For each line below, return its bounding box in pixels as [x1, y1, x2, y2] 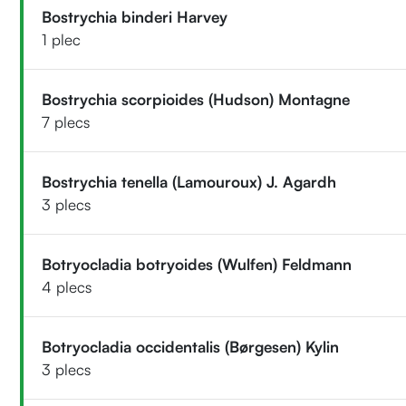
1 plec [42, 29, 82, 49]
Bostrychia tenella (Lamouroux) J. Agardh [42, 171, 337, 191]
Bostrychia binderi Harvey [42, 6, 228, 26]
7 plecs [42, 111, 91, 131]
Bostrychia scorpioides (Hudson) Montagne [42, 89, 351, 109]
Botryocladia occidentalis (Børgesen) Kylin [42, 336, 340, 356]
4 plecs [42, 276, 92, 296]
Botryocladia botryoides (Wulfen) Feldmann [42, 254, 353, 274]
